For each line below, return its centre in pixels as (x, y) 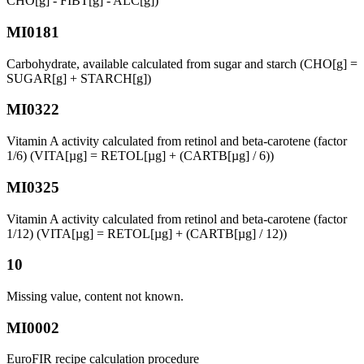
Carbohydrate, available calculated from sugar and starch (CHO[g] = (182, 63)
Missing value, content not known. (95, 296)
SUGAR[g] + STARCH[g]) (79, 78)
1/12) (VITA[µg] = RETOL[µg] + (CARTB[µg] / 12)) (147, 233)
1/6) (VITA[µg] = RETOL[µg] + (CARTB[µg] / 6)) (140, 156)
